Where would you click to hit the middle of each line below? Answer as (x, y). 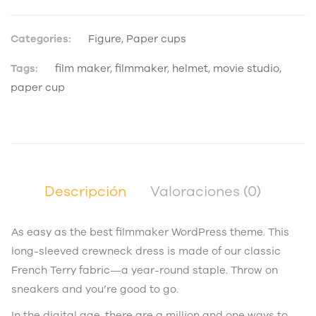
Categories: (41, 39)
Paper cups (156, 39)
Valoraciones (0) (206, 192)
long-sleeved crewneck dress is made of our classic (146, 251)
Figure (105, 39)
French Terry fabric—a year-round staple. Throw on (145, 270)
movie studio (246, 69)
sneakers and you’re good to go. (95, 289)
